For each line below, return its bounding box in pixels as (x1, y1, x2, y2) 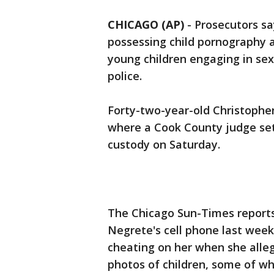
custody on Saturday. (108, 137, 220, 152)
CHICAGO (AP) (108, 17, 184, 32)
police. (108, 68, 142, 84)
